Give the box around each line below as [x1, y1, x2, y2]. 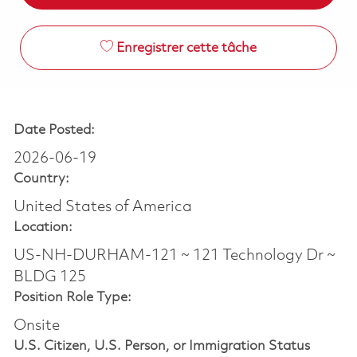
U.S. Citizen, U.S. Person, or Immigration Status [13, 339, 310, 353]
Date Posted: [13, 123, 95, 137]
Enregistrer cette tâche [116, 41, 257, 55]
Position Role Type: [13, 290, 131, 304]
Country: [13, 171, 69, 186]
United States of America [13, 198, 192, 215]
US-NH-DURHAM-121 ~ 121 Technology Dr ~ [13, 247, 335, 264]
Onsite [13, 317, 60, 334]
